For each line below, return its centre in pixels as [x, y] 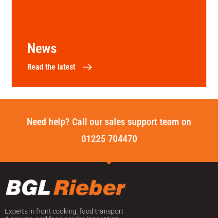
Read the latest [51, 67]
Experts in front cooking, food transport [64, 211]
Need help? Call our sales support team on [109, 121]
